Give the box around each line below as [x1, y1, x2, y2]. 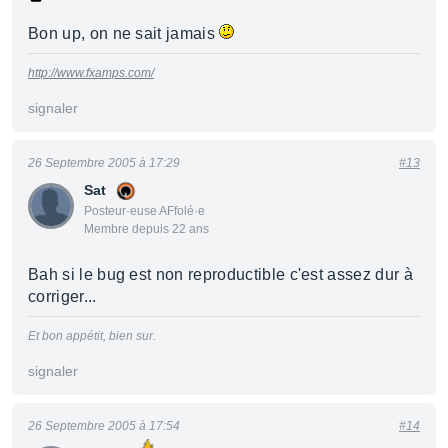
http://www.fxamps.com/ [28, 66, 154, 80]
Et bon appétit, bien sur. [28, 329, 156, 343]
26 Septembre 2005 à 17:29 [28, 156, 180, 170]
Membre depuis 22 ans [84, 222, 209, 236]
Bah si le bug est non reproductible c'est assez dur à [28, 266, 413, 283]
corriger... [28, 288, 97, 305]
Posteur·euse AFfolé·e [84, 204, 205, 218]
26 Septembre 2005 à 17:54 [28, 419, 180, 433]
